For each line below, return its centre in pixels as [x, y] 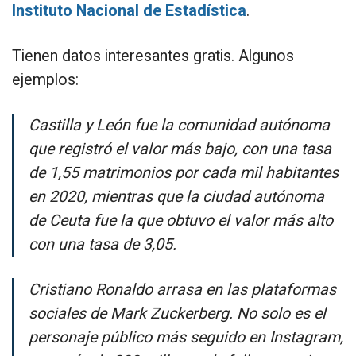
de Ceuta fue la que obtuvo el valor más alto [180, 220]
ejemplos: [45, 79]
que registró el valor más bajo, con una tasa [180, 149]
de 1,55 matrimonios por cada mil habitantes [183, 172]
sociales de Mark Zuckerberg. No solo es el [177, 313]
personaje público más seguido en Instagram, [186, 337]
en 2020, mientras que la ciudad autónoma [176, 196]
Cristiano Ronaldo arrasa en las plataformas [182, 289]
